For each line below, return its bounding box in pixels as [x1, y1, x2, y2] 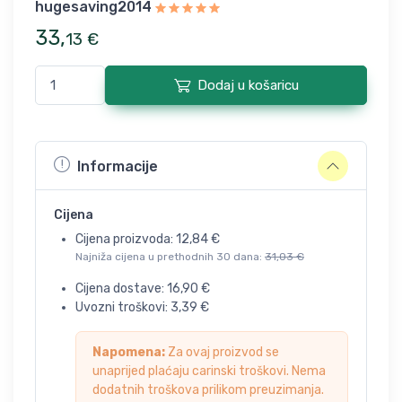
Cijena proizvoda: [75, 232, 176, 247]
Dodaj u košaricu [197, 77, 299, 93]
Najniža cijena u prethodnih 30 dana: [75, 250, 265, 263]
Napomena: [92, 345, 165, 360]
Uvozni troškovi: [75, 300, 170, 315]
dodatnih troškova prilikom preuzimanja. [92, 382, 324, 398]
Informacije [77, 157, 158, 175]
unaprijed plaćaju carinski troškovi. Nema [92, 363, 326, 379]
